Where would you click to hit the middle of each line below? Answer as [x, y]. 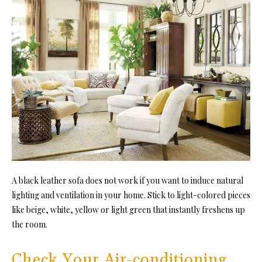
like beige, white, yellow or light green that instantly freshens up [128, 209]
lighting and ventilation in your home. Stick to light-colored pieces [131, 195]
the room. [30, 224]
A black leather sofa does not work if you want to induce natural [127, 180]
